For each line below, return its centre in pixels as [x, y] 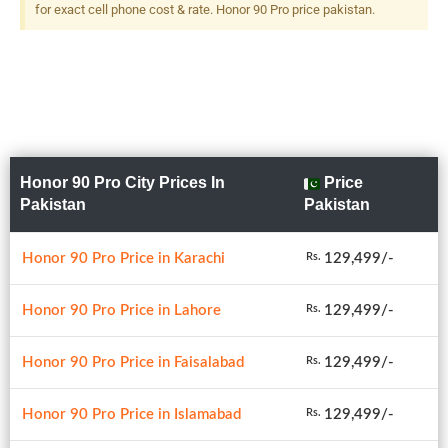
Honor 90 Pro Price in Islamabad [131, 414]
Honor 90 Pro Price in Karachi [123, 258]
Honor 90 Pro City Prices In [122, 182]
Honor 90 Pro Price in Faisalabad [133, 362]
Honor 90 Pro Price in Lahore [121, 310]
